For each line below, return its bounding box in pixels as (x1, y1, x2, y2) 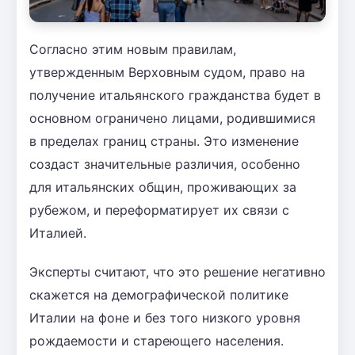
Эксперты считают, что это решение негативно (29, 263, 326, 280)
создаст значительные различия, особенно (29, 155, 300, 172)
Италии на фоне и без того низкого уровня (29, 309, 300, 326)
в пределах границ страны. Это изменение (29, 132, 299, 149)
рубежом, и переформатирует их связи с (29, 201, 289, 218)
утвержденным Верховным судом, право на (29, 63, 305, 80)
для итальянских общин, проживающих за (29, 178, 296, 195)
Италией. (29, 224, 86, 241)
